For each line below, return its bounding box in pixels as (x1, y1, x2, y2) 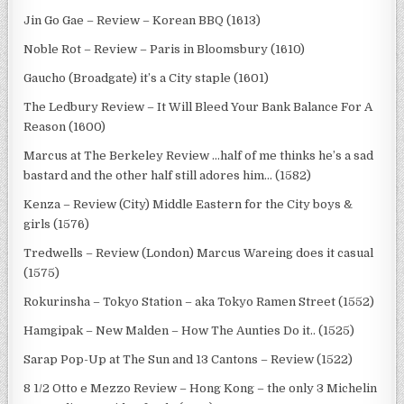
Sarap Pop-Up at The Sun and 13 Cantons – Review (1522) (23, 352, 353, 366)
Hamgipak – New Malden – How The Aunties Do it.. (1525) (23, 323, 355, 337)
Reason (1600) (23, 119, 106, 133)
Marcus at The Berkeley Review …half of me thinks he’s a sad (23, 148, 374, 162)
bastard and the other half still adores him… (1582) (23, 168, 312, 182)
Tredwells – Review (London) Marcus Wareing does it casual (23, 245, 374, 260)
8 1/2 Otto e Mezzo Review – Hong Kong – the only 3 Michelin (23, 381, 378, 395)
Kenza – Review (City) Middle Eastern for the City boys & (23, 197, 353, 211)
